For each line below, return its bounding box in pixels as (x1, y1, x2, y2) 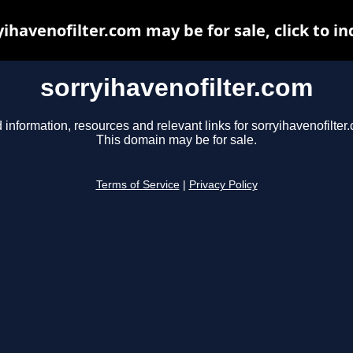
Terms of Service (95, 179, 180, 191)
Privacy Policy (188, 179, 258, 191)
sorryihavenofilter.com (40, 73, 313, 102)
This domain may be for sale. (96, 133, 257, 147)
